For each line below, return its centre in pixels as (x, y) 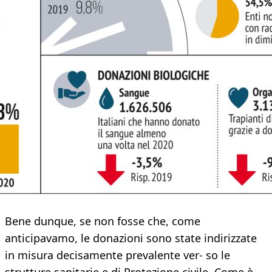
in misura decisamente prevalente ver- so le (117, 255)
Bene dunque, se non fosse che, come (103, 221)
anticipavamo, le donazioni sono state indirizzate (131, 238)
